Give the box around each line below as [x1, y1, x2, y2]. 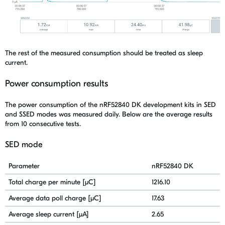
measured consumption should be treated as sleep [51, 49, 203, 58]
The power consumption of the [5, 100, 99, 109]
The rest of [5, 49, 39, 58]
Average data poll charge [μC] [8, 194, 101, 203]
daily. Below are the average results [104, 110, 212, 119]
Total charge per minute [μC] [8, 178, 96, 187]
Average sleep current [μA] [8, 210, 89, 219]
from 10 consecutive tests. [5, 120, 81, 129]
